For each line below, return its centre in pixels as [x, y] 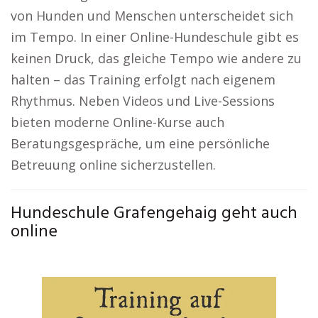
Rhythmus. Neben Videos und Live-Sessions [143, 101]
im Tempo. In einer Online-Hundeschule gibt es [155, 37]
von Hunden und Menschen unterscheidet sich [152, 16]
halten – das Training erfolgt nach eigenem [143, 79]
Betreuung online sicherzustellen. [113, 165]
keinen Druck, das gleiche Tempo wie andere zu [156, 58]
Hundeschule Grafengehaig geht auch [154, 214]
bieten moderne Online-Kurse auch [117, 122]
